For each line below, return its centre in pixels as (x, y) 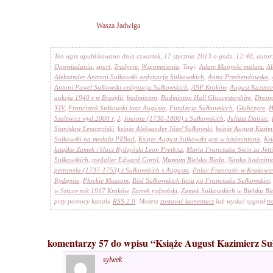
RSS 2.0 (124, 201)
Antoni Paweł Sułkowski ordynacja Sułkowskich (121, 87)
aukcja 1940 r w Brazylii (89, 98)
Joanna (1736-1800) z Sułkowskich (174, 119)
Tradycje (126, 67)
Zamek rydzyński (154, 191)
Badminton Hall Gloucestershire (206, 98)
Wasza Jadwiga (118, 26)
